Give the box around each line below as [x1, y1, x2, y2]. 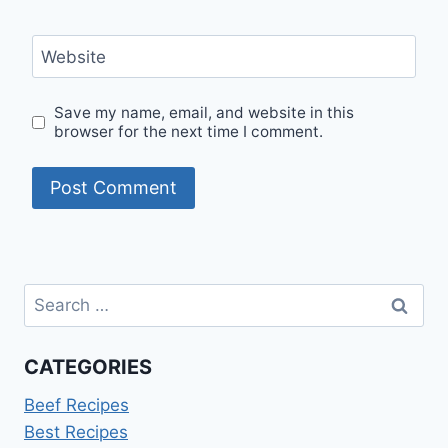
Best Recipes [24, 422, 128, 443]
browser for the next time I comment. [54, 122, 324, 142]
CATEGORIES [24, 355, 152, 380]
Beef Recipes [24, 395, 129, 416]
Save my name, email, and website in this [54, 103, 355, 123]
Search [23, 285, 79, 306]
